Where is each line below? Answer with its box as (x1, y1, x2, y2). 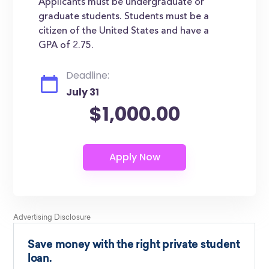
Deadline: (66, 68, 110, 82)
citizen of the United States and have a (38, 26, 210, 36)
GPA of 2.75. (38, 41, 94, 50)
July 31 (66, 85, 100, 99)
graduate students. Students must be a (38, 12, 210, 22)
